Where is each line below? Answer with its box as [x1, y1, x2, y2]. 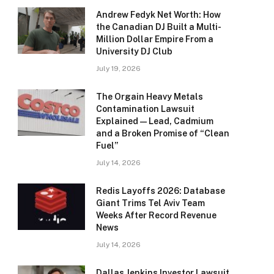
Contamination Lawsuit [96, 104, 194, 114]
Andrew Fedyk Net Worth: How [96, 10, 221, 20]
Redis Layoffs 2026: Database [96, 186, 225, 196]
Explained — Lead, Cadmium [96, 116, 213, 127]
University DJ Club [96, 46, 172, 57]
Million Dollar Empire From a [96, 34, 213, 45]
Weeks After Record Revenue [96, 210, 217, 221]
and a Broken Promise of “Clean [96, 128, 229, 139]
